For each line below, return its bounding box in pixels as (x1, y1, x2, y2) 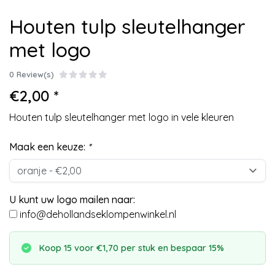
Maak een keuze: (9, 141, 88, 153)
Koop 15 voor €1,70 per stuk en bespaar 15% (39, 242, 224, 254)
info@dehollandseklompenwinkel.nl (20, 208, 176, 220)
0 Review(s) (9, 69, 54, 79)
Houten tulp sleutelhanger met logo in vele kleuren (9, 111, 234, 123)
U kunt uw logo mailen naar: (9, 193, 135, 206)
